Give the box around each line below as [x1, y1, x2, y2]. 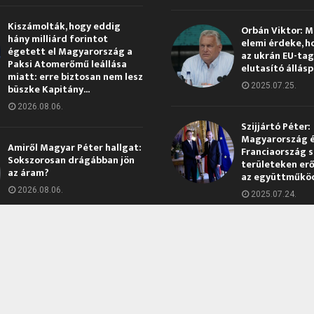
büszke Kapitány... [7, 81, 90, 98]
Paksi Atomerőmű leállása [7, 56, 127, 73]
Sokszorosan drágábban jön [7, 152, 135, 169]
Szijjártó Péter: [241, 118, 310, 135]
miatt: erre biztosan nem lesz [7, 69, 143, 86]
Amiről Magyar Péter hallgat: [7, 139, 142, 156]
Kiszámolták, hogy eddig [7, 18, 121, 35]
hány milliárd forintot [7, 31, 108, 48]
